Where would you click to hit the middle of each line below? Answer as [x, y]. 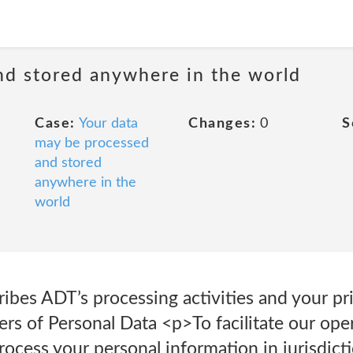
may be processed [92, 143]
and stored [68, 163]
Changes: [222, 124]
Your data [108, 124]
